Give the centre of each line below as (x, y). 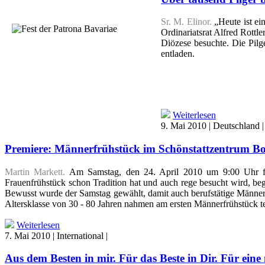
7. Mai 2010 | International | (57, 235)
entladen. (178, 54)
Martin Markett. (35, 172)
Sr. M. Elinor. (186, 22)
